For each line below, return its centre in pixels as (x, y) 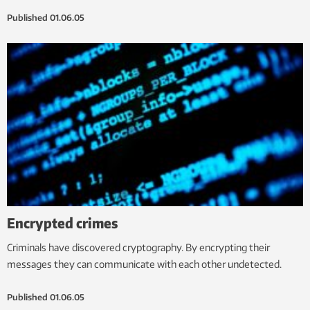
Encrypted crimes (62, 222)
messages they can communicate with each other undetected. (144, 264)
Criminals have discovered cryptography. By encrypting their (138, 247)
